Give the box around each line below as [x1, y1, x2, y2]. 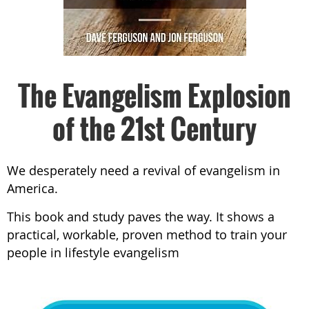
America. [7, 179, 58, 197]
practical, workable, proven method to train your [7, 226, 287, 243]
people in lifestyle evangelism [7, 243, 183, 261]
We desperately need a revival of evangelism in [7, 161, 280, 179]
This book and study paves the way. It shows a [7, 208, 275, 225]
